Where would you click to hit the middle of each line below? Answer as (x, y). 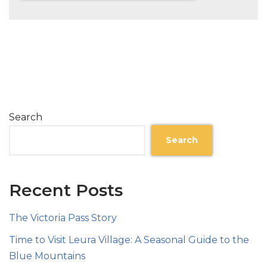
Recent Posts (66, 190)
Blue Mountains (47, 256)
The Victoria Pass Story (63, 218)
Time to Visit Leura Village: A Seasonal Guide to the (129, 240)
